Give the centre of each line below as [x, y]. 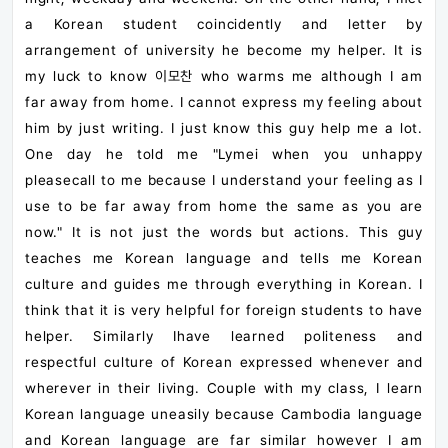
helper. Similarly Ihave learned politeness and [224, 335]
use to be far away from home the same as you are [224, 205]
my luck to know [90, 75]
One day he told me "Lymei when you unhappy [224, 153]
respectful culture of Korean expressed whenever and [224, 361]
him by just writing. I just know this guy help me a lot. [224, 127]
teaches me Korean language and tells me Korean [224, 257]
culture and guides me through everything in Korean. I [224, 283]
